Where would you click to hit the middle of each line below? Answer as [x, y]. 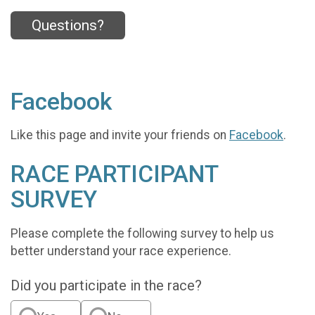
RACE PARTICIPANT [114, 174]
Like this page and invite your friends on [120, 135]
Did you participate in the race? [106, 285]
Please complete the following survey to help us [142, 233]
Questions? [68, 26]
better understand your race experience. [121, 251]
